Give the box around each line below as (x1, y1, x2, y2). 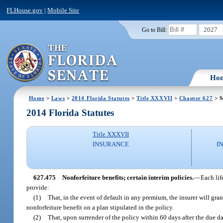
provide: (26, 183, 50, 191)
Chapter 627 (179, 95, 213, 101)
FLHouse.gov (6, 6, 43, 14)
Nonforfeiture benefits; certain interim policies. (62, 173, 194, 181)
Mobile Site (47, 6, 80, 14)
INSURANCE (92, 140, 129, 148)
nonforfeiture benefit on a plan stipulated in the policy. (26, 203, 174, 211)
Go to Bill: (141, 26, 167, 33)
